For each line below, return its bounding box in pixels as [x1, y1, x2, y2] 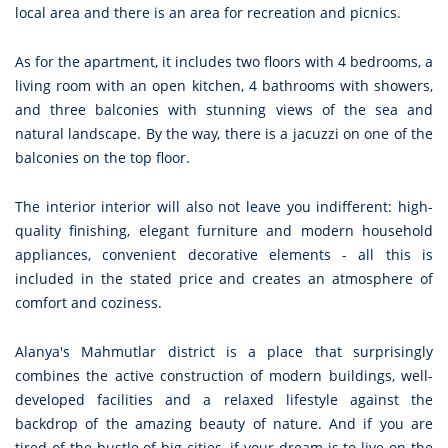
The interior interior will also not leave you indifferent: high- [15, 197, 433, 217]
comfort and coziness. [15, 293, 162, 313]
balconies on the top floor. [15, 148, 190, 168]
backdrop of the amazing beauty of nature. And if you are [15, 414, 433, 434]
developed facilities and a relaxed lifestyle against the [15, 390, 433, 410]
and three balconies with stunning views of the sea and [15, 100, 433, 120]
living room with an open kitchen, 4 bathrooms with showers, [15, 76, 433, 96]
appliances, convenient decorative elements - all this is [15, 245, 433, 265]
